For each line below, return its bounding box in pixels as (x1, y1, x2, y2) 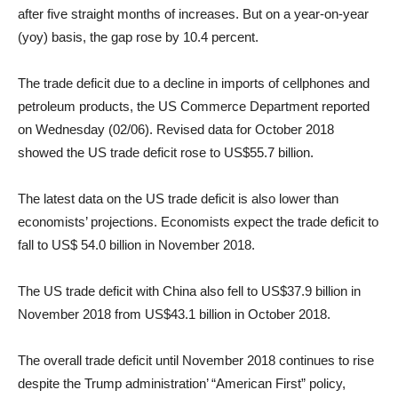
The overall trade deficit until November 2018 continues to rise (18, 353, 374, 368)
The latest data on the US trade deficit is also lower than (18, 191, 338, 206)
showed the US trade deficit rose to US (18, 145, 243, 160)
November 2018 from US (18, 306, 163, 322)
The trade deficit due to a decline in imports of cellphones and (18, 76, 370, 91)
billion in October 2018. (195, 306, 330, 322)
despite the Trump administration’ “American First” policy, (18, 376, 346, 391)
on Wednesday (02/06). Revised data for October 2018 (18, 122, 334, 137)
